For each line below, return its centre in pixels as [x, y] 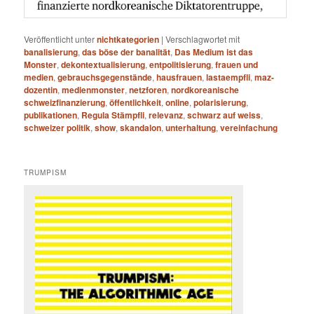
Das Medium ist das [214, 52]
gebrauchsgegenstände [105, 77]
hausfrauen [179, 77]
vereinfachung [249, 128]
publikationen [51, 115]
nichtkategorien [128, 40]
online [178, 103]
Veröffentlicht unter [60, 39]
